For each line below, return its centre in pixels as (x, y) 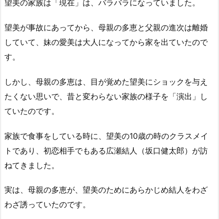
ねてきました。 (32, 165)
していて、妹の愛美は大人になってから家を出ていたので (106, 42)
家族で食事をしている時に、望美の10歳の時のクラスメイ (106, 136)
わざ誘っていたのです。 (47, 205)
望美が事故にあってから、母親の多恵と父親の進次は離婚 (106, 28)
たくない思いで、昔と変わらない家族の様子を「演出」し (106, 96)
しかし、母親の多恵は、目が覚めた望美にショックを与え (106, 81)
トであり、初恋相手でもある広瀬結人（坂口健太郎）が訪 (106, 150)
